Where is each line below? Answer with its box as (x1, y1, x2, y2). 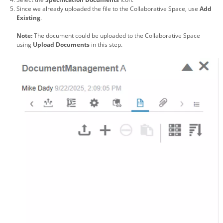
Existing (16, 13, 40, 22)
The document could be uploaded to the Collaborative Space (34, 31, 200, 40)
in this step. (91, 40, 122, 49)
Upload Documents (33, 40, 90, 49)
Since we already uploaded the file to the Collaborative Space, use (16, 4, 198, 13)
